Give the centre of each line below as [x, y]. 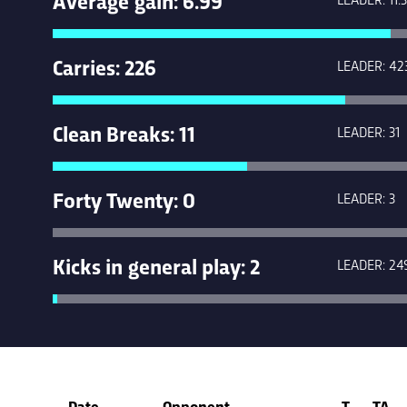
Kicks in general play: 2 [156, 265]
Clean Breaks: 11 [124, 132]
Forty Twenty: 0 [124, 199]
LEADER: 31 [368, 131]
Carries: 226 [104, 66]
